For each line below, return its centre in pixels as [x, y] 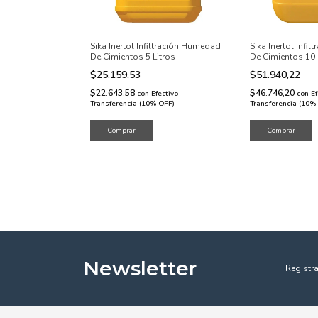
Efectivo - [167, 94]
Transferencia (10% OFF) [132, 104]
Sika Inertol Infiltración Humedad [155, 46]
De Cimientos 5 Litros [133, 57]
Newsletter [140, 268]
